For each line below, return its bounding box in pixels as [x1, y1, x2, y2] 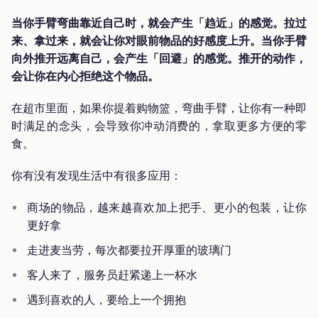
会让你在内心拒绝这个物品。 [11, 67, 159, 84]
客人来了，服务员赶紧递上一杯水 [27, 266, 198, 283]
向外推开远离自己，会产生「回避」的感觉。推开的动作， [11, 50, 307, 66]
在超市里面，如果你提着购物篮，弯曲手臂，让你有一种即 [11, 99, 307, 116]
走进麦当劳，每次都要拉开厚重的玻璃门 [27, 241, 232, 258]
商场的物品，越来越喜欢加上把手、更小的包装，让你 [27, 199, 307, 215]
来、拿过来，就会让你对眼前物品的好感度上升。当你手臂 [11, 32, 307, 48]
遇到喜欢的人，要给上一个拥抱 [27, 291, 187, 307]
